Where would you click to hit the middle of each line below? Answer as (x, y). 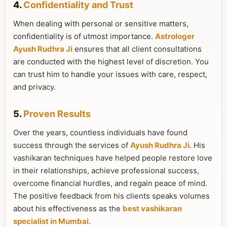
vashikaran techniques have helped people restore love (113, 158)
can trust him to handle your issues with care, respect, (110, 74)
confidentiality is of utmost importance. (84, 36)
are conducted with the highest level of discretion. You (111, 62)
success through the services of (72, 145)
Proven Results (57, 114)
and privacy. (34, 87)
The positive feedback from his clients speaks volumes (111, 196)
